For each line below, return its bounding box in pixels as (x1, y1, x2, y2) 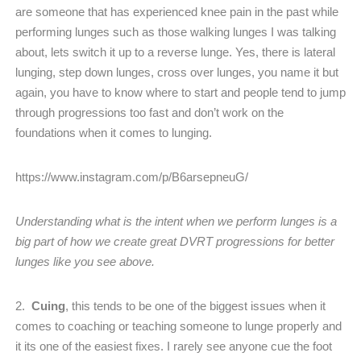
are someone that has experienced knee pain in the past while (15, 5, 338, 19)
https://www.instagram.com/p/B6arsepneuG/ (15, 170, 248, 185)
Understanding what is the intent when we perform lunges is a (15, 214, 337, 229)
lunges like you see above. (15, 255, 158, 269)
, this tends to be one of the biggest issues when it (65, 299, 326, 313)
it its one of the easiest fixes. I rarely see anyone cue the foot (15, 339, 332, 354)
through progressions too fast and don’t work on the (15, 106, 284, 120)
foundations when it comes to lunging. (15, 126, 212, 140)
